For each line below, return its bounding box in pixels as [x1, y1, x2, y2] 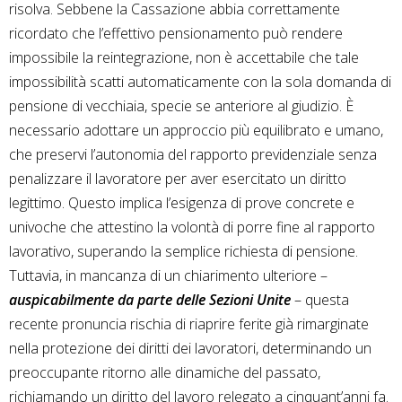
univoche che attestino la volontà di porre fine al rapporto [9, 217, 375, 238]
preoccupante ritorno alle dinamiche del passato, [9, 363, 320, 383]
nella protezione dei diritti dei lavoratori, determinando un [9, 338, 371, 359]
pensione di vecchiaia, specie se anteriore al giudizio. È [9, 96, 354, 117]
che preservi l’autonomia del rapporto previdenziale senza [9, 144, 377, 165]
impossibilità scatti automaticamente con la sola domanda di [9, 72, 391, 92]
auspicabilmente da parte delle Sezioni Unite [9, 290, 291, 310]
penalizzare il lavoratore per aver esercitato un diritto [9, 169, 346, 189]
